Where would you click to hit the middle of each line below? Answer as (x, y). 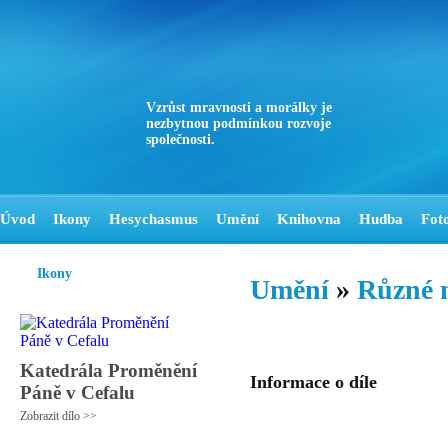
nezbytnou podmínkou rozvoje (238, 123)
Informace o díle (313, 382)
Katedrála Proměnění (108, 370)
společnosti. (180, 139)
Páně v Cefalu (77, 392)
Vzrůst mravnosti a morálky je (239, 107)
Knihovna (309, 219)
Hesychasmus (153, 219)
